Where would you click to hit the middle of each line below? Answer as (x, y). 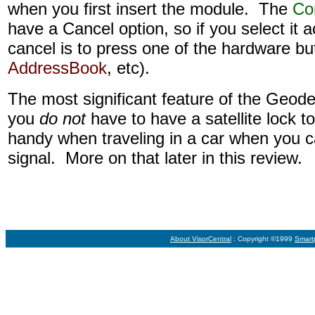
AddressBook (57, 68)
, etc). (128, 68)
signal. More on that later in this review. (155, 158)
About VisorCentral (201, 239)
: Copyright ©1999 (263, 239)
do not (63, 118)
